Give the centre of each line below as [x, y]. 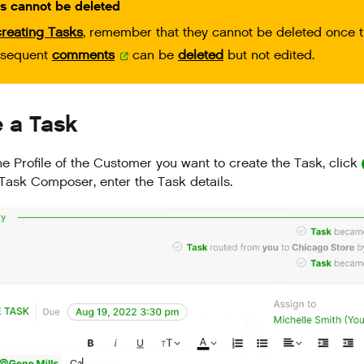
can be [153, 55]
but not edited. [269, 55]
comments [83, 55]
